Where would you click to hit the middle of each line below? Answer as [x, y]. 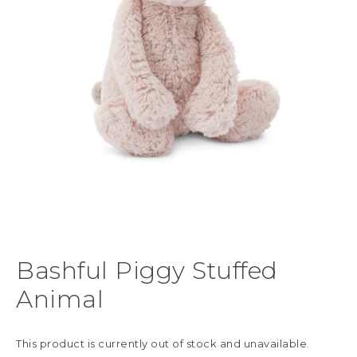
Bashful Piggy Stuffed [147, 271]
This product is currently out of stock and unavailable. [163, 344]
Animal [60, 300]
